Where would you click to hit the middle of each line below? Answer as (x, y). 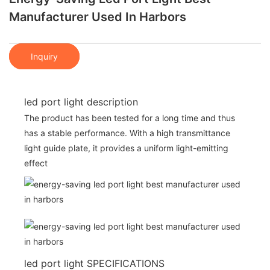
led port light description (81, 102)
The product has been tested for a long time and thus (130, 118)
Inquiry (44, 56)
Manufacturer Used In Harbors (98, 17)
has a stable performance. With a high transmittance (127, 133)
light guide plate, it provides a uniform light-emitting (126, 148)
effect (36, 163)
